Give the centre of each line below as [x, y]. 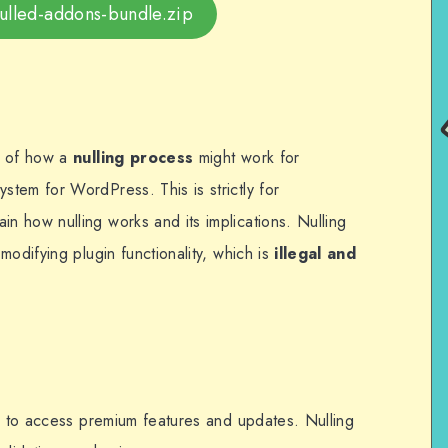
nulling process [133, 157]
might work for [246, 157]
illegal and [315, 253]
